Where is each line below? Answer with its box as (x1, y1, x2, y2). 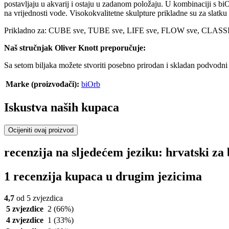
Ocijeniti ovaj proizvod (8, 126, 74, 134)
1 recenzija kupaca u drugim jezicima (4, 169, 202, 183)
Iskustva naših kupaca (4, 101, 119, 114)
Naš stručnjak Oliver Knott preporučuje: (4, 43, 146, 53)
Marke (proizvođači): (6, 80, 79, 89)
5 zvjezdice (6, 204, 43, 213)
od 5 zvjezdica (14, 193, 63, 202)
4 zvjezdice (6, 215, 43, 224)
